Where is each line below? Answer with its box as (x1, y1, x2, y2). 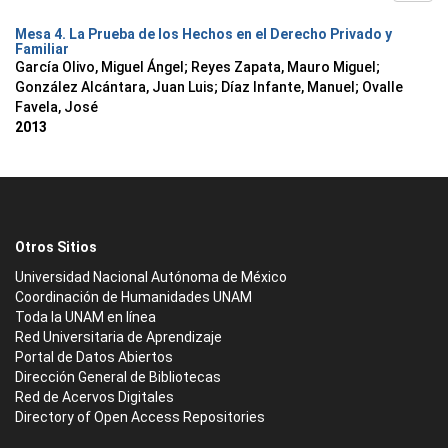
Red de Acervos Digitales (15, 389, 174, 405)
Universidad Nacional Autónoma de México (15, 269, 287, 285)
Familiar (15, 41, 69, 57)
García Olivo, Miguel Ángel (15, 59, 184, 75)
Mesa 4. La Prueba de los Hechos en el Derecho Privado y (15, 26, 392, 42)
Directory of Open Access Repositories (15, 409, 265, 425)
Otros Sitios (15, 239, 97, 255)
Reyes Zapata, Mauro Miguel (191, 59, 376, 75)
